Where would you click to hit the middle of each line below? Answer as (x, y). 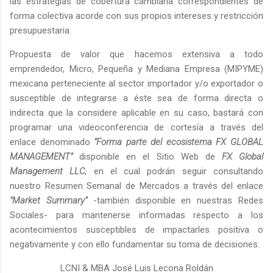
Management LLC (48, 172)
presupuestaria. (41, 31)
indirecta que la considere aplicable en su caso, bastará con (136, 113)
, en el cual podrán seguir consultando (174, 172)
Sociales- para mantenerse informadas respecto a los (136, 215)
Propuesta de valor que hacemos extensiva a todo (136, 55)
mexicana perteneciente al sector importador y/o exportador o (136, 84)
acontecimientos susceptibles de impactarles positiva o (136, 230)
